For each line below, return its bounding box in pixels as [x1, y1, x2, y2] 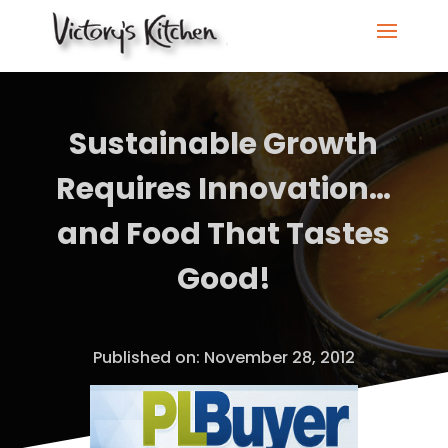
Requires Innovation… [56, 168, 392, 211]
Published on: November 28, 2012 [92, 346, 355, 370]
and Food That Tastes [57, 213, 391, 256]
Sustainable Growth [69, 123, 379, 166]
